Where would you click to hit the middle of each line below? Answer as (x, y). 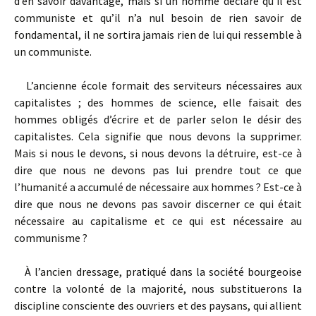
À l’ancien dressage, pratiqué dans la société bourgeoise (158, 272)
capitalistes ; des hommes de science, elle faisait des (158, 102)
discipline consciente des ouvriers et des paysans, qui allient (158, 305)
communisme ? (51, 238)
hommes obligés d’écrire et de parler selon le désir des (158, 119)
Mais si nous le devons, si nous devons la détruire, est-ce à (158, 153)
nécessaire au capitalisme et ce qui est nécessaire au (158, 221)
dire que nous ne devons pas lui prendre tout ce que (158, 170)
